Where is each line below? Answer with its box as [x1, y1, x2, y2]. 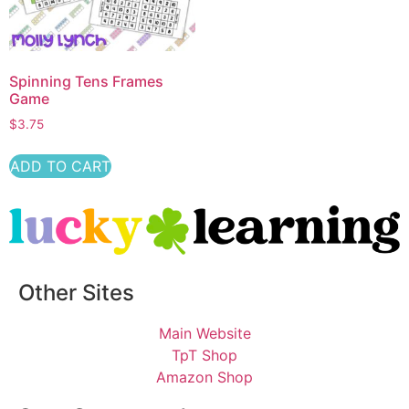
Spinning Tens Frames [9, 72, 163, 91]
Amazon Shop [156, 368, 253, 387]
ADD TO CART [10, 157, 110, 176]
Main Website [158, 324, 251, 343]
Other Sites [18, 279, 134, 307]
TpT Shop [172, 346, 237, 365]
